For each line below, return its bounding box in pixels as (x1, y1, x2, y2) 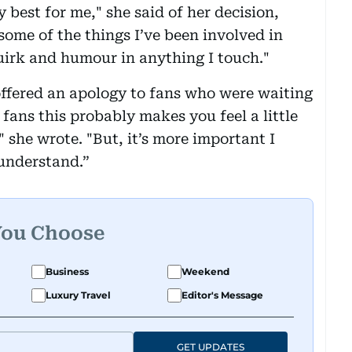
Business (46, 265, 89, 277)
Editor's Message (181, 288, 263, 301)
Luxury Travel (46, 288, 111, 301)
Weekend (181, 265, 229, 277)
